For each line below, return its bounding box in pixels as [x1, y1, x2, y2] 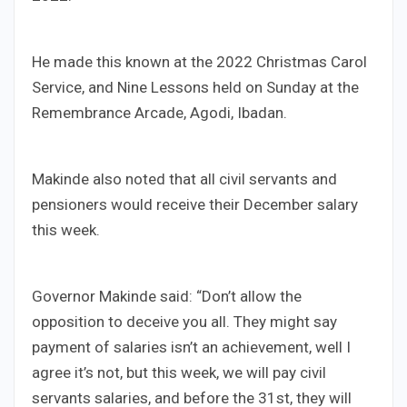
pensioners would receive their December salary [32, 195, 358, 214]
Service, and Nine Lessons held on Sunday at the [32, 78, 359, 97]
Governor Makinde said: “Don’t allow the [32, 287, 302, 306]
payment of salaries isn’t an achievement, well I [32, 338, 351, 357]
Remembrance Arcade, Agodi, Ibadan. [32, 104, 287, 123]
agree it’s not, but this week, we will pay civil [32, 363, 326, 382]
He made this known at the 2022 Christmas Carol [32, 53, 367, 72]
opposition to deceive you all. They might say [32, 313, 337, 332]
